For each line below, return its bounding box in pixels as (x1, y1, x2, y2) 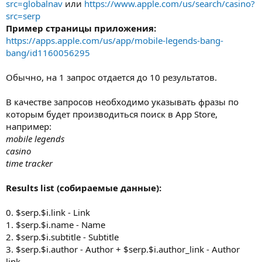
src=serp (6, 9, 40, 22)
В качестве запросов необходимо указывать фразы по (6, 95, 239, 108)
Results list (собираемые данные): (6, 181, 161, 194)
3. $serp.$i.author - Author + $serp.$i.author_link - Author (6, 243, 240, 255)
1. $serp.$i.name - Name (6, 218, 105, 230)
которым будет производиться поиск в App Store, (6, 108, 218, 120)
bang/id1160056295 (6, 46, 90, 58)
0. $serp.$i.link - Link (6, 206, 90, 218)
